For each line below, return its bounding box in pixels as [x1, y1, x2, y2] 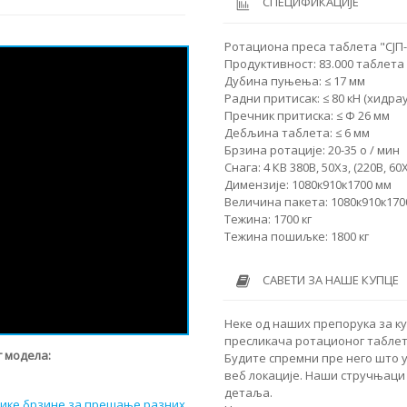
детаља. [224, 383, 273, 401]
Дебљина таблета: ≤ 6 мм [224, 124, 370, 141]
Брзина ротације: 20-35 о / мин [224, 141, 400, 158]
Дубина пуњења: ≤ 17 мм [224, 72, 365, 89]
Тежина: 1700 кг [224, 210, 312, 227]
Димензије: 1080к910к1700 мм [224, 175, 392, 193]
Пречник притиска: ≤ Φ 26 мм [224, 106, 390, 124]
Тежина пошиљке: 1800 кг [224, 227, 369, 244]
